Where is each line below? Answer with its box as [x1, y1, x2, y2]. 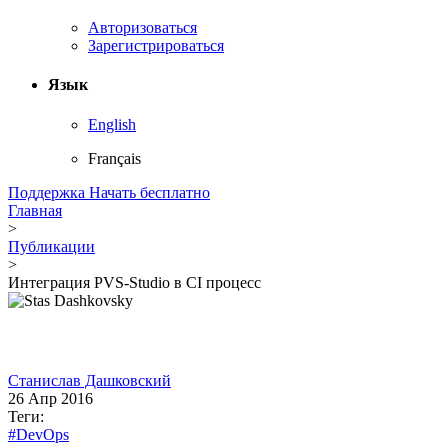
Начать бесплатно [89, 183, 210, 201]
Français [88, 149, 141, 167]
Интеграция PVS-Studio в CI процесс [8, 273, 261, 291]
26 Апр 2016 [8, 389, 93, 407]
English [88, 115, 136, 133]
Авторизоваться [88, 19, 197, 37]
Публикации [8, 237, 95, 255]
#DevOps [8, 425, 69, 443]
